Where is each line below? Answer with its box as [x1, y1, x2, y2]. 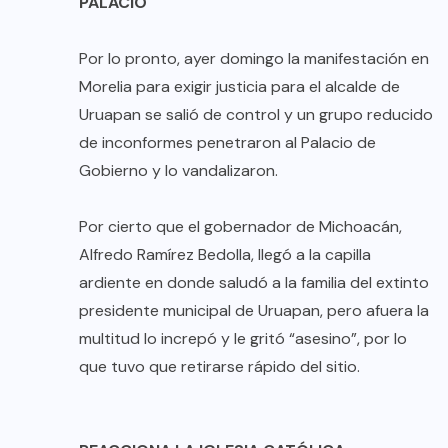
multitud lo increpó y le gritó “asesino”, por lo [79, 328, 407, 350]
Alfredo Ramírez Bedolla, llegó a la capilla [79, 244, 371, 266]
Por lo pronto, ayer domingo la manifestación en [79, 48, 429, 70]
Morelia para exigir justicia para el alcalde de [79, 76, 400, 98]
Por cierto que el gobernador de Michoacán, [79, 216, 402, 238]
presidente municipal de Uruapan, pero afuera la [79, 300, 429, 322]
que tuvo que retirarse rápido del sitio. [79, 356, 360, 378]
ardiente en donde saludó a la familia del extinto [79, 272, 429, 294]
